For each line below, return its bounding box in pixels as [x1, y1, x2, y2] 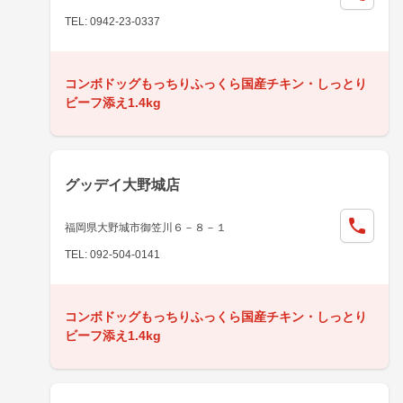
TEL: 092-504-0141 [65, 247, 160, 261]
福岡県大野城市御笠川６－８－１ [65, 220, 227, 234]
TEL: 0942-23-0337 [65, 14, 160, 28]
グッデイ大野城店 [65, 176, 180, 193]
